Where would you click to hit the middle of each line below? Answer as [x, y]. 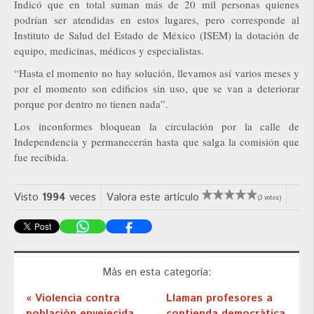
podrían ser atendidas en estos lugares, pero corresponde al [157, 19]
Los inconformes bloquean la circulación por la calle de [157, 126]
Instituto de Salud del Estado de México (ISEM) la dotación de [157, 35]
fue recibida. [41, 157]
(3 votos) [269, 198]
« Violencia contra [73, 299]
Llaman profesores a [219, 299]
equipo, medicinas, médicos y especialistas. [109, 50]
